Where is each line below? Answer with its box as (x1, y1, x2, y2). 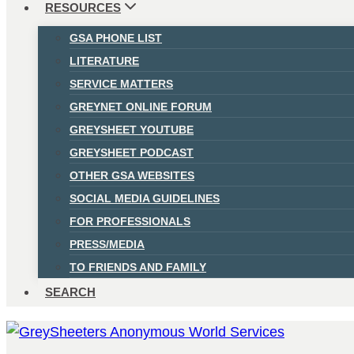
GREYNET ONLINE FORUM (70, 100, 212, 113)
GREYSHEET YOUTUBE (70, 122, 194, 136)
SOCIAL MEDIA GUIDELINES (70, 191, 220, 205)
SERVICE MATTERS (70, 77, 173, 90)
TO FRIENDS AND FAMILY (70, 260, 206, 273)
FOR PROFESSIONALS (70, 214, 190, 228)
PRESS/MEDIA (70, 237, 145, 250)
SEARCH (45, 284, 96, 299)
